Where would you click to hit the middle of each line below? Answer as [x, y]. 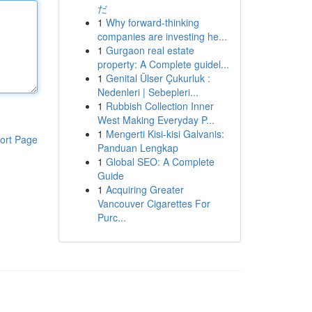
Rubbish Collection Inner [159, 106]
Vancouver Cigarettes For [154, 203]
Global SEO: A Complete [160, 162]
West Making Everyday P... [156, 120]
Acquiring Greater [145, 189]
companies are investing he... [162, 36]
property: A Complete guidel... [163, 64]
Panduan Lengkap [138, 148]
